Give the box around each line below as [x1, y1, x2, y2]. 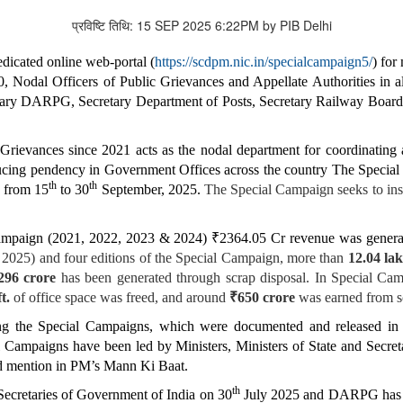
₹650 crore [229, 290, 295, 306]
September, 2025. [97, 182, 204, 198]
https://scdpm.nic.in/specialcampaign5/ [155, 54, 373, 70]
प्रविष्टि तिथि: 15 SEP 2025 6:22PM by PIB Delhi [71, 16, 332, 35]
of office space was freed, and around [10, 290, 229, 306]
